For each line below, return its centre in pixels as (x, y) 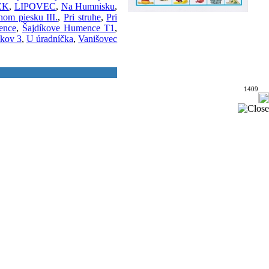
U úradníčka (50, 39)
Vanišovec (98, 39)
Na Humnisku (88, 7)
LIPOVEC (35, 7)
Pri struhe (82, 17)
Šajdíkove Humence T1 (68, 28)
